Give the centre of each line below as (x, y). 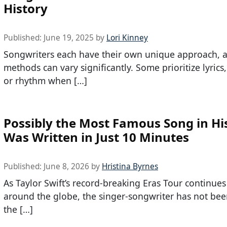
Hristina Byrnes (130, 166)
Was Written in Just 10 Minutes (96, 137)
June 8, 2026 (66, 166)
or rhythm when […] (45, 80)
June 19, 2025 (69, 37)
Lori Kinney (127, 37)
